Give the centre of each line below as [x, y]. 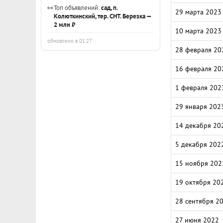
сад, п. [109, 7]
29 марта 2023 [198, 12]
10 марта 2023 [198, 31]
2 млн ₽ [64, 24]
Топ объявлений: [77, 7]
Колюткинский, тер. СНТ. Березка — [103, 16]
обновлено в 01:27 [70, 41]
